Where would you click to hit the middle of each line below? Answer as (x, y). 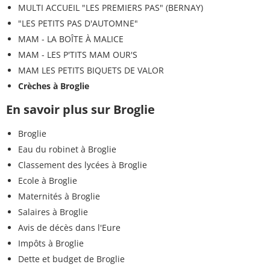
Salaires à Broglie (53, 212)
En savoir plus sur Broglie (80, 110)
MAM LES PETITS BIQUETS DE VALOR (91, 71)
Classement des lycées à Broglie (83, 165)
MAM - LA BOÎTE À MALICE (71, 39)
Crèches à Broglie (54, 86)
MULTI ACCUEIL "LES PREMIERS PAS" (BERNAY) (111, 8)
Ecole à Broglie (48, 181)
